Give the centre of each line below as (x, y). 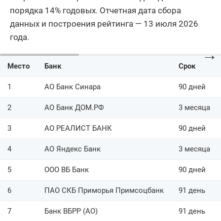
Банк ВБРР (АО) (71, 211)
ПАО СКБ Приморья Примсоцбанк (104, 190)
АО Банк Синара (73, 87)
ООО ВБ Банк (67, 169)
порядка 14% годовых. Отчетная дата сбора (95, 10)
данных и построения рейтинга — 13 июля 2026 (104, 23)
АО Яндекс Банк (73, 149)
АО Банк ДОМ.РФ (74, 107)
